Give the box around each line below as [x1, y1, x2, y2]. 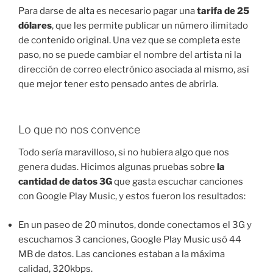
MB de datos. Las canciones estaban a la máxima [18, 248, 225, 260]
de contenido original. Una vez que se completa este [18, 35, 241, 46]
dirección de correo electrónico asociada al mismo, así [18, 64, 249, 76]
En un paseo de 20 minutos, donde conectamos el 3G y [18, 219, 252, 230]
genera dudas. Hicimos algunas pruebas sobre [18, 161, 217, 173]
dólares [18, 20, 52, 32]
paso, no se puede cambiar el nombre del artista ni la [18, 49, 241, 61]
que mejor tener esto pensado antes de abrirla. [18, 79, 218, 90]
